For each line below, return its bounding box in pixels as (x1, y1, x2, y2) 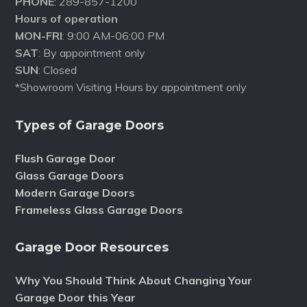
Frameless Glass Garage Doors (15, 202, 184, 217)
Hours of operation (15, 12, 119, 26)
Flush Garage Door (15, 151, 116, 165)
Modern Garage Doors (15, 185, 136, 199)
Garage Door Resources (15, 240, 169, 255)
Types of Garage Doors (15, 117, 164, 132)
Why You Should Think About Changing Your (15, 273, 253, 288)
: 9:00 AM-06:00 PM (62, 29, 165, 43)
